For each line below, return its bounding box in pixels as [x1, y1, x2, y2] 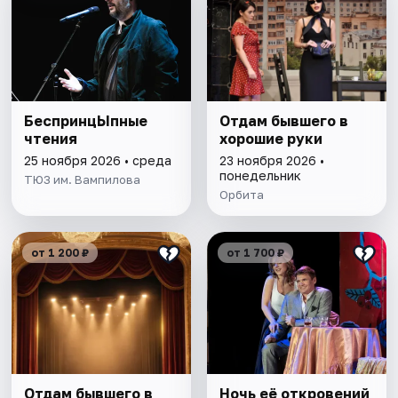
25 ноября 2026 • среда [24, 152, 172, 168]
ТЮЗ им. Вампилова [24, 171, 141, 187]
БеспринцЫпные [24, 111, 148, 130]
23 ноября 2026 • [219, 152, 324, 168]
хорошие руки [219, 129, 322, 147]
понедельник [219, 167, 301, 183]
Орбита [219, 187, 264, 202]
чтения [24, 129, 78, 147]
